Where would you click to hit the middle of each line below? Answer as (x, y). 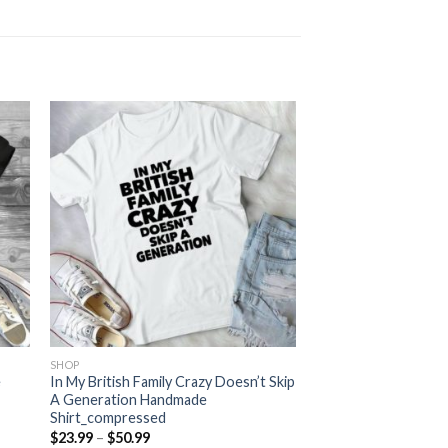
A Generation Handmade (128, 400)
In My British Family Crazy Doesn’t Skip (172, 382)
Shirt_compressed (107, 418)
